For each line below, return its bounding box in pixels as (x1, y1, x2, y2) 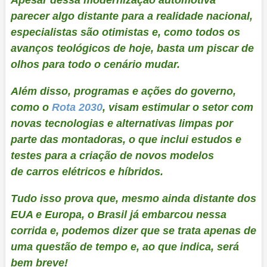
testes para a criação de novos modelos (10, 149, 214, 162)
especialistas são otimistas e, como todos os (10, 26, 240, 38)
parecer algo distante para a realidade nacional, (10, 10, 253, 22)
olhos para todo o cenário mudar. (10, 58, 186, 70)
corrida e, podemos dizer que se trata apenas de (10, 224, 256, 237)
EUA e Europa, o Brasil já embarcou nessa (10, 208, 226, 221)
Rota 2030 (51, 101, 103, 113)
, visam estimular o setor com (102, 101, 253, 113)
